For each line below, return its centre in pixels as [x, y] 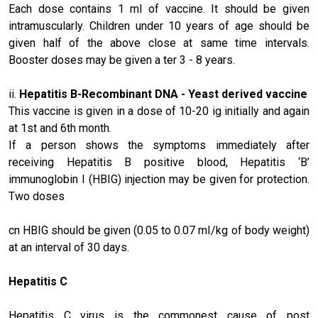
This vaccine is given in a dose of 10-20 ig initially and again [159, 111]
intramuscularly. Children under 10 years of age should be [159, 26]
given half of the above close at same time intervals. [159, 43]
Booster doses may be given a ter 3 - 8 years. [122, 60]
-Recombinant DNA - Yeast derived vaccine [192, 94]
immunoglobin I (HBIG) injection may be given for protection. [159, 179]
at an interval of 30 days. [69, 247]
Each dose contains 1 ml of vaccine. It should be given [159, 9]
